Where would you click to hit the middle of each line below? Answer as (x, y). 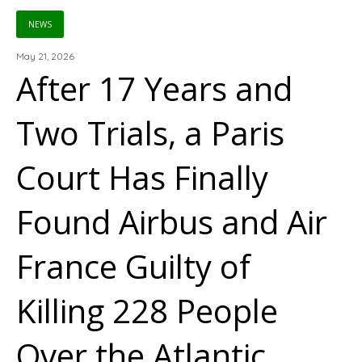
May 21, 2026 (45, 56)
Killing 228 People (147, 311)
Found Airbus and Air (172, 222)
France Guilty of (133, 266)
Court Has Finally (142, 177)
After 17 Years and (154, 88)
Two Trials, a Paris (150, 133)
